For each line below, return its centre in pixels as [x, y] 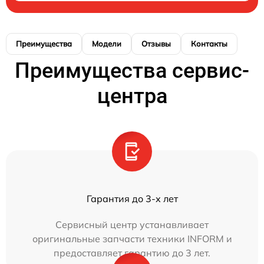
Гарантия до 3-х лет [132, 199]
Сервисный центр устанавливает [132, 225]
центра [132, 96]
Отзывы [156, 44]
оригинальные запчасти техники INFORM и [132, 239]
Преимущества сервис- [132, 71]
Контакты [209, 44]
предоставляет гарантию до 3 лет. [132, 253]
